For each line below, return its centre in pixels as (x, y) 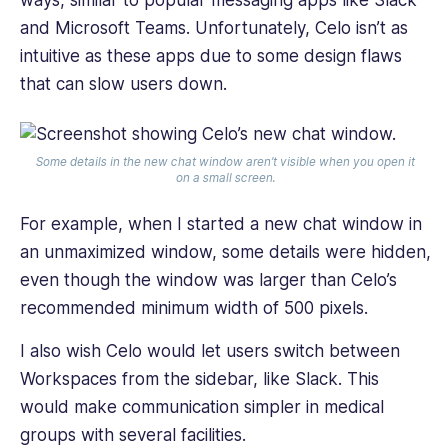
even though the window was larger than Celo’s (208, 280)
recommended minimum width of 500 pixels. (196, 308)
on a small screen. (225, 178)
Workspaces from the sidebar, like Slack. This (199, 378)
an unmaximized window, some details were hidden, (225, 252)
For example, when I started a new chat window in (221, 224)
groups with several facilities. (135, 434)
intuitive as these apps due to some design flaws (211, 56)
